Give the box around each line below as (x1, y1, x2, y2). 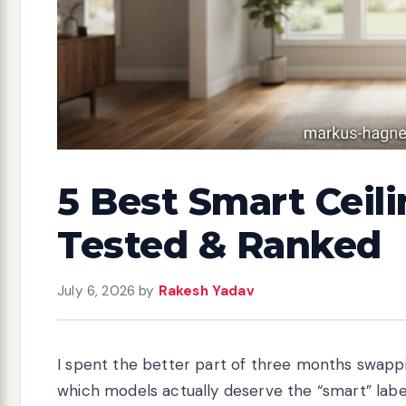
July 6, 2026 (57, 281, 136, 300)
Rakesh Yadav (158, 281, 255, 300)
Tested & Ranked (57, 222, 382, 267)
